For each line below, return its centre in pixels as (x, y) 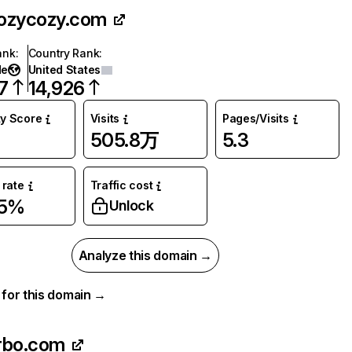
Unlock (131, 205)
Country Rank (64, 53)
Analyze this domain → (145, 255)
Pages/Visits (255, 118)
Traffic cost (121, 185)
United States (64, 70)
